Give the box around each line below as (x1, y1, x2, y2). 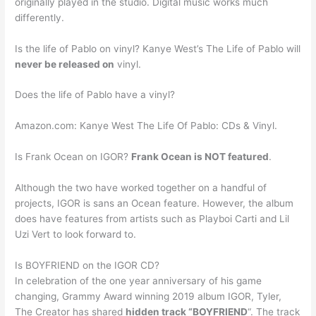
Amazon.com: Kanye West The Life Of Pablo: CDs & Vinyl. (15, 120, 278, 132)
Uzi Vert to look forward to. (15, 229, 137, 241)
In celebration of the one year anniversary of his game (15, 274, 262, 286)
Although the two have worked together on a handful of (15, 182, 267, 194)
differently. (15, 11, 65, 23)
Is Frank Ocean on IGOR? (15, 151, 132, 163)
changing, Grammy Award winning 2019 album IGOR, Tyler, (15, 290, 282, 302)
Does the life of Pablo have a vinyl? (15, 89, 176, 101)
